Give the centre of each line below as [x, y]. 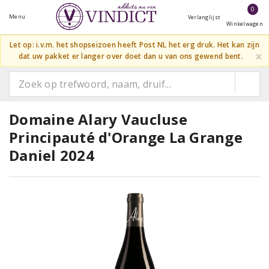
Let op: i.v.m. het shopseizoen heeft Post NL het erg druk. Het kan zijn [134, 44]
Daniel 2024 [52, 155]
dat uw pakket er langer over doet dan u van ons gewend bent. [131, 56]
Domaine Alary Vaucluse [98, 119]
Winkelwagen [245, 24]
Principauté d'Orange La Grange [126, 137]
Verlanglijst [204, 17]
